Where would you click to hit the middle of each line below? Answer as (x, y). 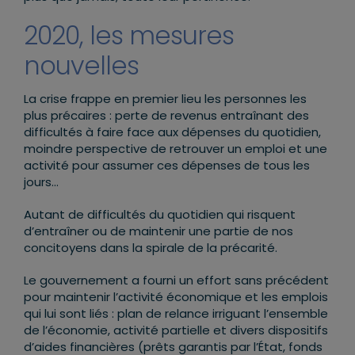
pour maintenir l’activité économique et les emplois (176, 296)
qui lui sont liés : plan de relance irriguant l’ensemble (176, 313)
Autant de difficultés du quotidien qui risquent (160, 214)
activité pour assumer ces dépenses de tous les (167, 165)
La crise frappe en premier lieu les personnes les (165, 98)
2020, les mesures (129, 36)
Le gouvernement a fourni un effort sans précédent (176, 280)
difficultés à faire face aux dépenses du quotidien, (172, 132)
